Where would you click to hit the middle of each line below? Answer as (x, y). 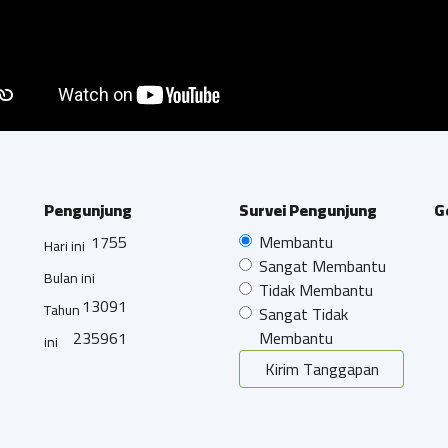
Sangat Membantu (322, 265)
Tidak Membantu (316, 289)
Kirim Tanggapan (321, 368)
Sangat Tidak (303, 313)
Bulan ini (69, 277)
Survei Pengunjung (308, 209)
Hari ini (64, 245)
